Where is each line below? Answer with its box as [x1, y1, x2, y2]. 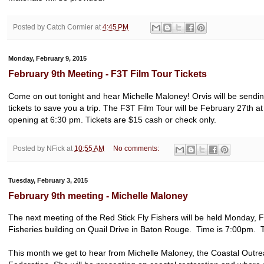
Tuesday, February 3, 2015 [8, 176, 88, 184]
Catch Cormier [47, 22, 93, 31]
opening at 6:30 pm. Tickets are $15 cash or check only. [8, 114, 216, 124]
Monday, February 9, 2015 [8, 55, 87, 62]
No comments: [113, 144, 161, 153]
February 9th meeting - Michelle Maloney [8, 190, 188, 201]
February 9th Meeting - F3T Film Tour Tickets [8, 69, 207, 80]
